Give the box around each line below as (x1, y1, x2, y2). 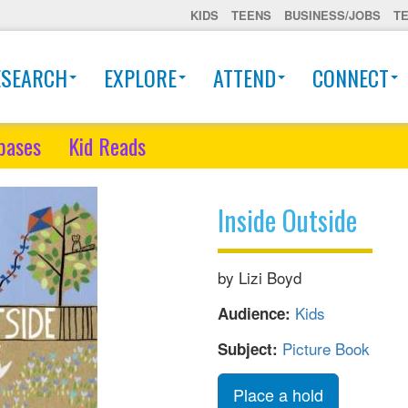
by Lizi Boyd (218, 266, 301, 289)
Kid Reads (68, 129, 146, 162)
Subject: (218, 338, 282, 360)
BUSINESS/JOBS (284, 6, 381, 24)
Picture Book (282, 337, 370, 360)
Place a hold (233, 382, 323, 406)
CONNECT (312, 60, 389, 94)
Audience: (218, 302, 295, 324)
